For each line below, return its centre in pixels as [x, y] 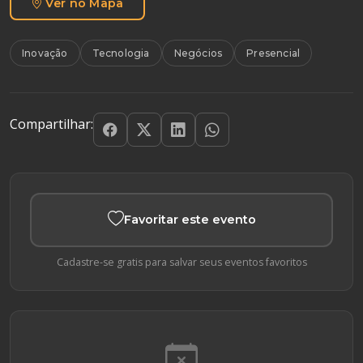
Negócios [198, 53]
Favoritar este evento [190, 219]
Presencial [273, 53]
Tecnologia [121, 53]
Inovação [45, 53]
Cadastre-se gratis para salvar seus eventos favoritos [181, 262]
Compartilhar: [51, 124]
